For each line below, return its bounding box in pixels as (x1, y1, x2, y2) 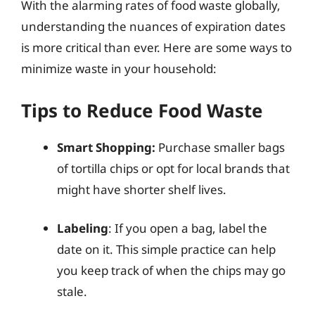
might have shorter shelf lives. (57, 181, 226, 198)
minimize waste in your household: (21, 60, 217, 77)
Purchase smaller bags (155, 139, 285, 155)
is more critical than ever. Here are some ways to (21, 39, 292, 56)
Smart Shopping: (57, 139, 155, 155)
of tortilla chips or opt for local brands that (57, 160, 290, 176)
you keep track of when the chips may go (57, 262, 285, 278)
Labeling (57, 220, 108, 236)
